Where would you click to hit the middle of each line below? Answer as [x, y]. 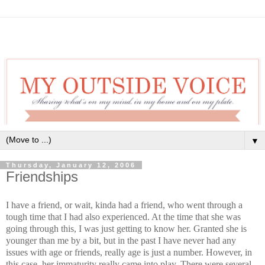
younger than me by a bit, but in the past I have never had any [121, 240]
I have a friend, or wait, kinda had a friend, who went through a [124, 205]
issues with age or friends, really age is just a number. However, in [129, 252]
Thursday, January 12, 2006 [71, 165]
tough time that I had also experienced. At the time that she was [123, 216]
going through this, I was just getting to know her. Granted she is [126, 228]
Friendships [42, 176]
